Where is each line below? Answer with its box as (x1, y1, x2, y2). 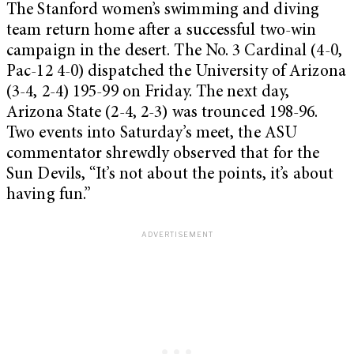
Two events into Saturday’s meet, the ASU (6, 126, 298, 143)
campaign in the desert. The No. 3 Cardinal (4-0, (6, 43, 342, 61)
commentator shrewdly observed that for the (6, 146, 320, 164)
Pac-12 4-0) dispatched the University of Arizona (6, 64, 346, 81)
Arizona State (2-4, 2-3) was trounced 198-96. (6, 105, 318, 122)
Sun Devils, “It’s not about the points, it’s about (6, 167, 334, 184)
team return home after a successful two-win (6, 23, 317, 40)
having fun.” (6, 187, 92, 205)
